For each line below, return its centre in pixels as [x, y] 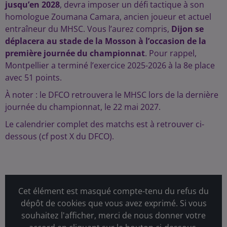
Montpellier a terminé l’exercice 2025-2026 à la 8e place [110, 66]
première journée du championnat [75, 53]
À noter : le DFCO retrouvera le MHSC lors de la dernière [112, 95]
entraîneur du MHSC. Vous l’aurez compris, [88, 29]
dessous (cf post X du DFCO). [60, 137]
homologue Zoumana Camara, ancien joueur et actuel [108, 17]
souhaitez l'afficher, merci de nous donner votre [113, 216]
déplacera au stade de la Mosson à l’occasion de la [106, 41]
